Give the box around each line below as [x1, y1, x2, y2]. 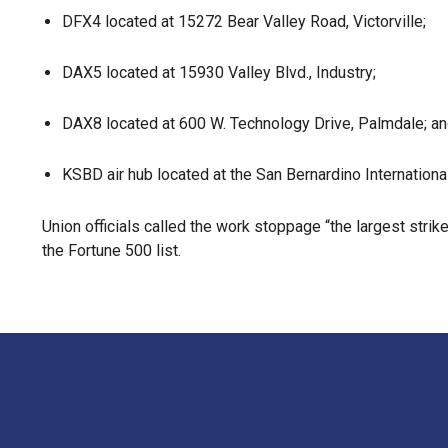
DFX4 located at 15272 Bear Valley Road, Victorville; [62, 12, 426, 31]
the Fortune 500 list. [42, 241, 181, 260]
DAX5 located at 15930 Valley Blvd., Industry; [62, 63, 376, 82]
